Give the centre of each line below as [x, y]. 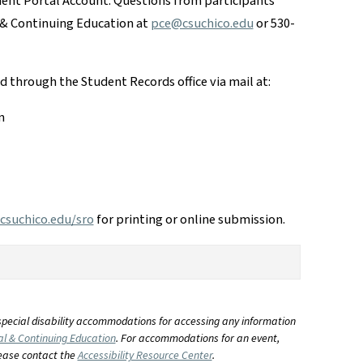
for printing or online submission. [189, 220]
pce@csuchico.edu [202, 23]
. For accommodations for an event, [197, 338]
